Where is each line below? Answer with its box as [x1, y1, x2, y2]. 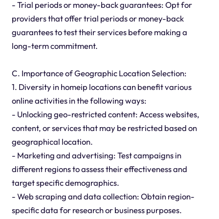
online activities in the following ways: [11, 95, 147, 106]
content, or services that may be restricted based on [11, 122, 197, 133]
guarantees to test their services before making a [11, 26, 187, 37]
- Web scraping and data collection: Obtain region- [11, 191, 195, 201]
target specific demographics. [11, 177, 119, 188]
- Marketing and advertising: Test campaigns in [11, 150, 181, 160]
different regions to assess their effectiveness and [11, 163, 187, 174]
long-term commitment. [11, 40, 98, 51]
